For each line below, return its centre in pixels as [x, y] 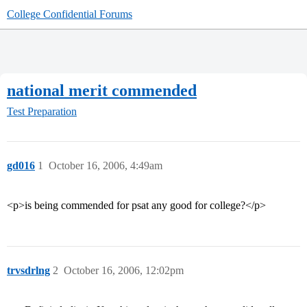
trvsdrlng [28, 271]
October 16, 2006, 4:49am [106, 166]
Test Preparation [42, 112]
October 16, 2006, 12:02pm [124, 271]
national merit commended [102, 90]
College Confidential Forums [70, 14]
